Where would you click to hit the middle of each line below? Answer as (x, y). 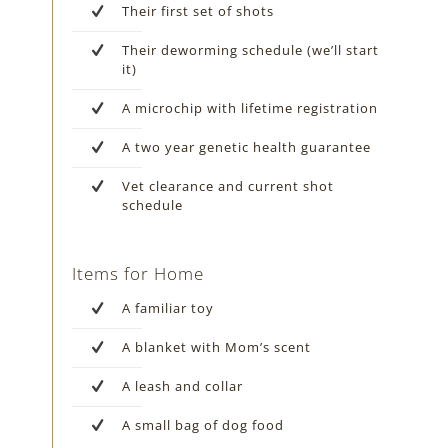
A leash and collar (183, 385)
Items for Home (138, 273)
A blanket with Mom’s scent (217, 346)
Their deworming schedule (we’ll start (251, 49)
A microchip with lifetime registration (250, 107)
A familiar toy (168, 307)
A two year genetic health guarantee (247, 146)
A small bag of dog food (203, 424)
